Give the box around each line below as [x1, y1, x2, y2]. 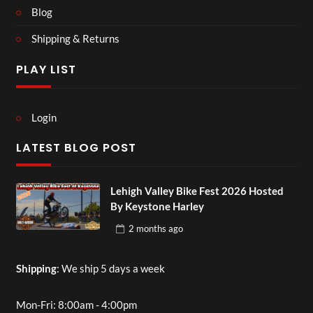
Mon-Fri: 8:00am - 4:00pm [15, 298, 137, 311]
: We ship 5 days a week [56, 261, 165, 275]
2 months [128, 223, 166, 235]
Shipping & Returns [31, 32, 119, 45]
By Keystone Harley [110, 199, 204, 212]
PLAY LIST [15, 61, 76, 78]
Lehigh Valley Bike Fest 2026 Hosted [110, 184, 284, 197]
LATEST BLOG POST [15, 140, 136, 156]
